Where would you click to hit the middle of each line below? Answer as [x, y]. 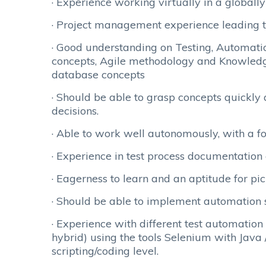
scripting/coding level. [105, 251]
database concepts [98, 75]
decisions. [75, 111]
